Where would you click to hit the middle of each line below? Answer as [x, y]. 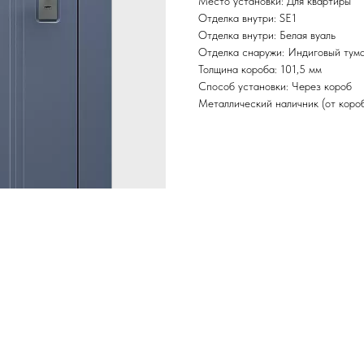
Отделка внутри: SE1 [247, 18]
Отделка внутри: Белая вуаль [267, 35]
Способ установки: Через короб [275, 87]
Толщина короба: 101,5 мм [260, 69]
